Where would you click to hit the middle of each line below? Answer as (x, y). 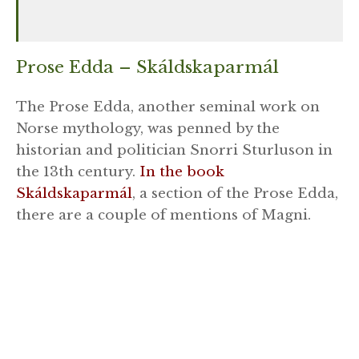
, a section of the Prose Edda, (235, 194)
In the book (182, 172)
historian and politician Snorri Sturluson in (174, 151)
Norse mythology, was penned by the (148, 129)
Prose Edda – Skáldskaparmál (147, 68)
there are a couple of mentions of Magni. (163, 216)
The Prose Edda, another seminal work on (168, 107)
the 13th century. (78, 172)
